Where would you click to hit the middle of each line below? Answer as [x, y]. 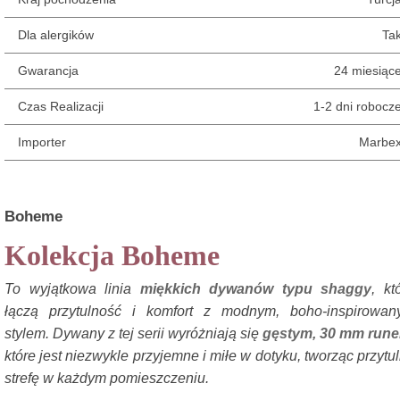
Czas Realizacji [61, 106]
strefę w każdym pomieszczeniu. [107, 378]
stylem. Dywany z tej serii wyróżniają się [133, 333]
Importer [42, 142]
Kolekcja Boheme [112, 255]
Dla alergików [56, 35]
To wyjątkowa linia [72, 289]
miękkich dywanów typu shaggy [256, 289]
